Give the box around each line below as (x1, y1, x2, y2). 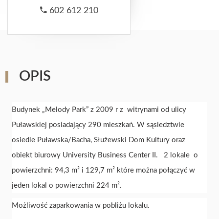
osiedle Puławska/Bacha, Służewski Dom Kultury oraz (12, 136, 185, 144)
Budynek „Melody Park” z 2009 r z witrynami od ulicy (12, 106, 186, 114)
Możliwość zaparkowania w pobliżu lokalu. (12, 202, 150, 210)
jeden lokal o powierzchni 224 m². (12, 182, 122, 190)
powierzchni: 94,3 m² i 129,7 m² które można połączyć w (12, 167, 195, 175)
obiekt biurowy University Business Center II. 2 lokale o (12, 152, 198, 159)
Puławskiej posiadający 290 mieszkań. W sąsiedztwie (12, 121, 184, 129)
